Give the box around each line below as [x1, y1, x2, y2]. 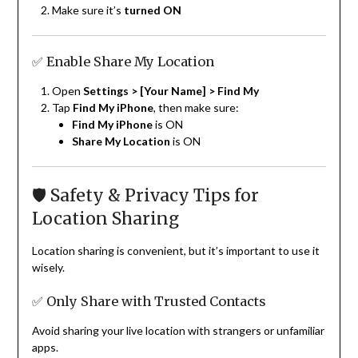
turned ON [123, 3, 181, 18]
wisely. [31, 261, 65, 275]
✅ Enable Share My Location [31, 54, 214, 70]
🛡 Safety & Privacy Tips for [31, 185, 259, 207]
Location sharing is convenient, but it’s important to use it [31, 244, 320, 258]
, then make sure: [153, 101, 239, 115]
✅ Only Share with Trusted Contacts [31, 293, 266, 310]
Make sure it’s [51, 3, 124, 18]
